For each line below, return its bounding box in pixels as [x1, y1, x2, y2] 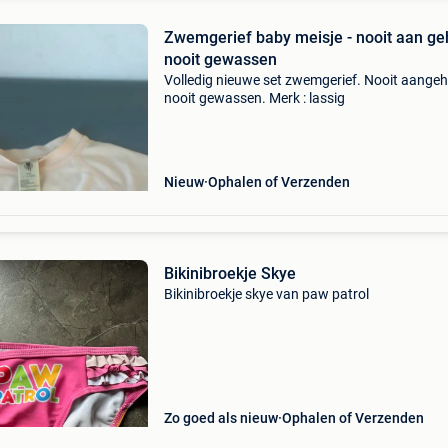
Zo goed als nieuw [163, 410, 278, 426]
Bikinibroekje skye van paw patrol [163, 286, 369, 302]
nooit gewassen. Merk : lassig [163, 90, 345, 106]
